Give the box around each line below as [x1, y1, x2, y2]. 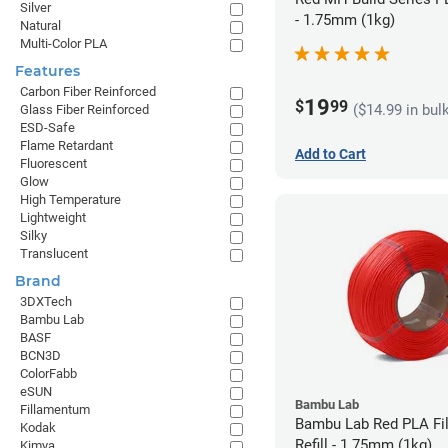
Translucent [20, 246, 88, 261]
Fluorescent [20, 156, 87, 171]
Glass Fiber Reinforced [20, 102, 149, 117]
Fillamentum [20, 402, 90, 417]
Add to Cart [295, 145, 366, 162]
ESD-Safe [20, 120, 75, 135]
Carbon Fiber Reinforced [20, 84, 156, 99]
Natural [20, 18, 61, 33]
